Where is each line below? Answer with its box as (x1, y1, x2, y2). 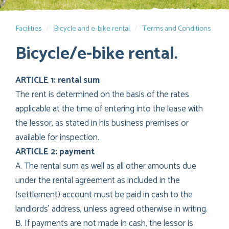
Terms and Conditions (142, 22, 211, 35)
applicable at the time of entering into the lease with (15, 101, 203, 116)
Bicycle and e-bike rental (54, 22, 130, 35)
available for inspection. (15, 130, 99, 145)
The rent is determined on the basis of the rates (15, 87, 189, 102)
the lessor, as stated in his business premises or (15, 116, 189, 130)
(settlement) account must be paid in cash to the (15, 187, 193, 202)
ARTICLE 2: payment (15, 144, 95, 159)
